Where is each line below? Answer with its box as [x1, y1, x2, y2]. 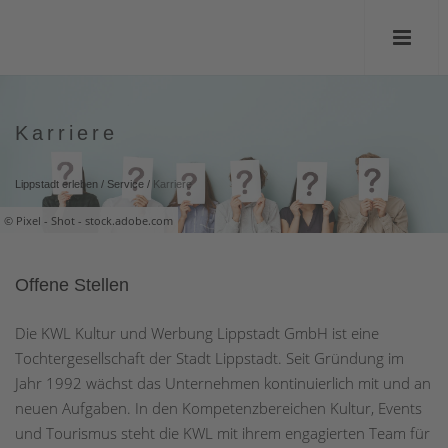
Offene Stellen [15, 275, 129, 295]
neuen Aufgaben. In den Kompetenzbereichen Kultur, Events [15, 398, 422, 419]
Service [107, 178, 144, 190]
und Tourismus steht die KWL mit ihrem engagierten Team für [15, 423, 430, 444]
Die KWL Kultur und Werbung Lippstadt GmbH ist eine [15, 323, 379, 344]
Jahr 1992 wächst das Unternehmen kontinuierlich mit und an [15, 373, 431, 394]
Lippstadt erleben [15, 178, 98, 190]
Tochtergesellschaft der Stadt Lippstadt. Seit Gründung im [15, 348, 404, 369]
